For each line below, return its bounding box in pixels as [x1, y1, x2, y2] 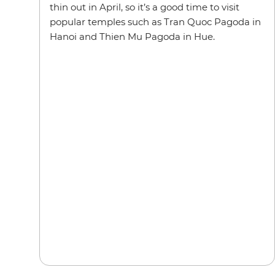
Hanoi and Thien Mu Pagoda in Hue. [50, 31, 215, 43]
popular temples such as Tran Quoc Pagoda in [50, 16, 261, 28]
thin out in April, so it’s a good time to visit [50, 1, 239, 14]
